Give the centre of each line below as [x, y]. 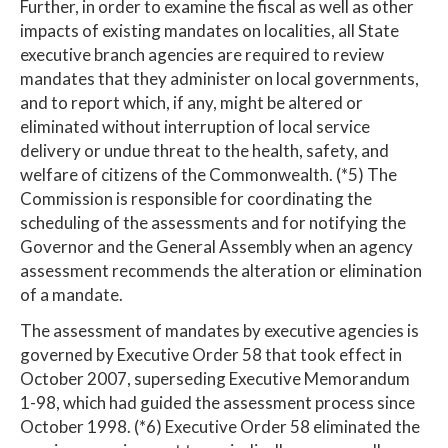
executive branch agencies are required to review [202, 54]
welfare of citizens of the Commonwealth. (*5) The [208, 174]
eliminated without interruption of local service [195, 126]
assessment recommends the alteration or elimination [221, 270]
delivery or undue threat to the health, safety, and [204, 150]
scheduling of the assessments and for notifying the [213, 222]
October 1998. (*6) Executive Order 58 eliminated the [220, 426]
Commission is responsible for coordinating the [196, 198]
